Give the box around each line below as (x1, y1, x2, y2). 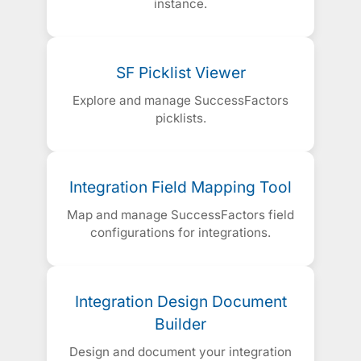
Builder (155, 314, 206, 334)
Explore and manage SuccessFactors (73, 93, 288, 109)
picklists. (155, 110, 206, 127)
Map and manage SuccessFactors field (67, 207, 294, 223)
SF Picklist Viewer (115, 63, 246, 83)
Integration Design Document (74, 292, 287, 312)
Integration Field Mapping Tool (69, 177, 292, 197)
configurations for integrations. (90, 225, 271, 241)
